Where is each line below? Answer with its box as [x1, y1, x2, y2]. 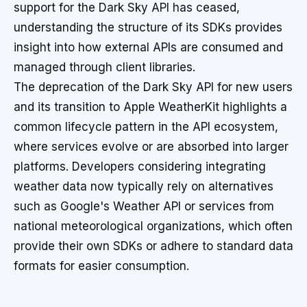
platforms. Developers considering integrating [14, 160, 266, 173]
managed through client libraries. [14, 60, 195, 74]
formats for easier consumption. [14, 259, 189, 273]
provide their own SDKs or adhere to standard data [14, 239, 293, 253]
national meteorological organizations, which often [14, 219, 293, 233]
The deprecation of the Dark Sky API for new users [14, 80, 293, 94]
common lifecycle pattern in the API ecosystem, [14, 120, 278, 134]
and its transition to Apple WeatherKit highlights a [14, 100, 287, 114]
